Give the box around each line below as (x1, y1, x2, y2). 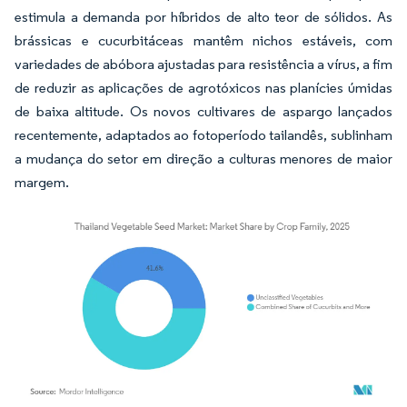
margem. (15, 173, 69, 191)
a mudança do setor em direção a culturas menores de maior (15, 149, 392, 167)
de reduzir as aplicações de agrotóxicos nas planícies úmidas (15, 78, 392, 96)
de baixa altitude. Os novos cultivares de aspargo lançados (15, 102, 392, 120)
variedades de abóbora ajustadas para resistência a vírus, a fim (15, 55, 392, 73)
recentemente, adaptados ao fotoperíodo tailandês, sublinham (15, 125, 392, 144)
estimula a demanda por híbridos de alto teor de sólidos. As (15, 7, 392, 25)
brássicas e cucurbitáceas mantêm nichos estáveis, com (15, 31, 392, 49)
